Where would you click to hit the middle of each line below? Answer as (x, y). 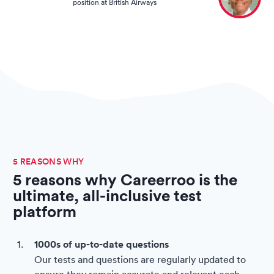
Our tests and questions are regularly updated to (140, 259)
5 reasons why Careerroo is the (125, 179)
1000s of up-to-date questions (102, 244)
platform (45, 211)
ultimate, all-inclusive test (107, 195)
